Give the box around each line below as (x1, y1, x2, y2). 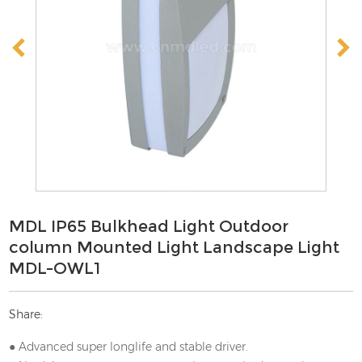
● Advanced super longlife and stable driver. (9, 339, 249, 355)
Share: (9, 307, 44, 322)
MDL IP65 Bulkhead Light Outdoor (9, 217, 289, 237)
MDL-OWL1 (9, 259, 101, 279)
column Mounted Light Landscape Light (9, 238, 340, 258)
